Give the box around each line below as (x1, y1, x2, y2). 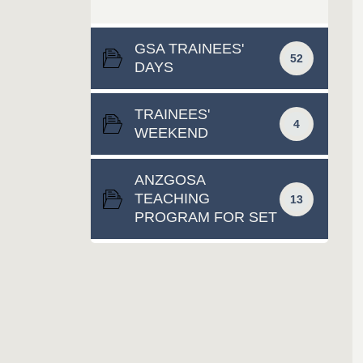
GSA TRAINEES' (135, 41, 244, 57)
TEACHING (135, 190, 210, 207)
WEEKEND (135, 125, 208, 141)
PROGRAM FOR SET (135, 209, 277, 225)
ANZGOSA (135, 172, 205, 188)
